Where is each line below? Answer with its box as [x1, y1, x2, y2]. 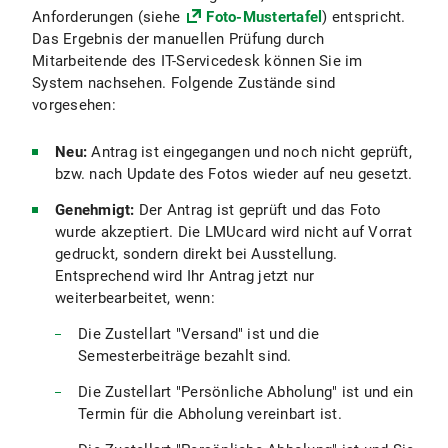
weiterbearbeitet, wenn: [55, 289, 215, 307]
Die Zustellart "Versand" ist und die [78, 325, 319, 343]
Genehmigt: [55, 201, 135, 219]
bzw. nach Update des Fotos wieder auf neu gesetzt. [55, 165, 413, 183]
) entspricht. [322, 8, 406, 26]
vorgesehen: [32, 96, 116, 114]
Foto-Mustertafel [206, 8, 323, 26]
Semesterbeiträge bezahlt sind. [78, 347, 292, 365]
